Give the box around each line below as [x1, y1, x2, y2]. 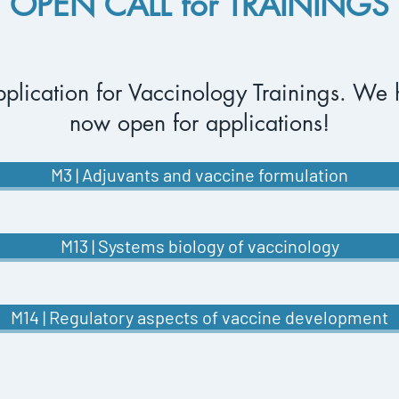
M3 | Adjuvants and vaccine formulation [51, 164, 348, 185]
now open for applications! [69, 109, 330, 137]
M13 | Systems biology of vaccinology [60, 235, 339, 256]
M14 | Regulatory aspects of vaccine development [11, 306, 388, 328]
